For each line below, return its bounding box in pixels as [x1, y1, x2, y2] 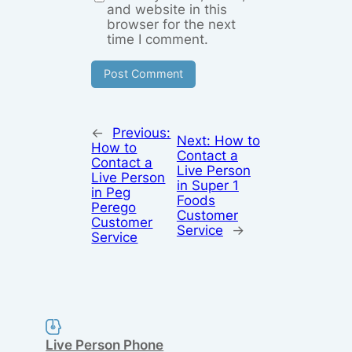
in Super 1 [176, 177, 239, 193]
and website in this [107, 2, 228, 18]
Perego [91, 200, 137, 216]
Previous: [112, 125, 171, 141]
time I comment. [107, 31, 209, 48]
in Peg [91, 185, 131, 201]
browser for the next [107, 16, 236, 33]
